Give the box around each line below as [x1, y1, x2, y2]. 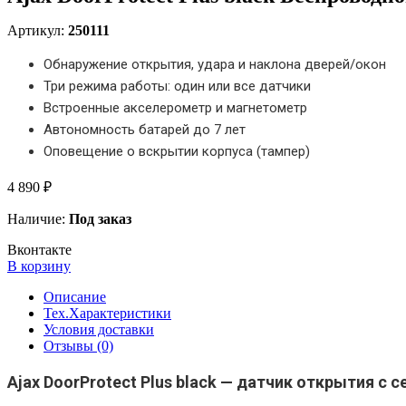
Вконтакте [7, 241, 72, 257]
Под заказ [65, 210, 131, 227]
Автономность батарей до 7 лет [43, 121, 246, 138]
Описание [43, 288, 106, 304]
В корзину [7, 257, 71, 274]
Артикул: [7, 22, 68, 38]
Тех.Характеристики [43, 304, 171, 321]
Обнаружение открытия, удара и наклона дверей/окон [43, 55, 386, 72]
